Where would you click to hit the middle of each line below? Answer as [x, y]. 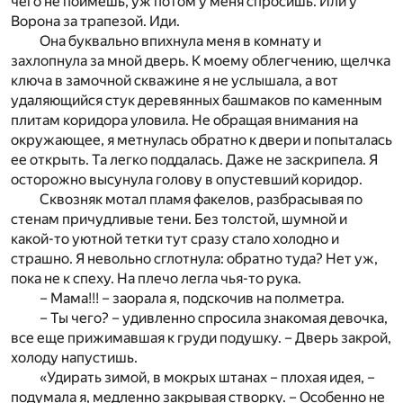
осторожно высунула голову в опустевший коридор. [187, 180]
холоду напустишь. [74, 358]
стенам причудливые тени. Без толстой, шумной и [179, 219]
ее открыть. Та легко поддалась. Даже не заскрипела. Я [194, 160]
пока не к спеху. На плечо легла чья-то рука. [156, 279]
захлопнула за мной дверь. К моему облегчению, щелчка [201, 61]
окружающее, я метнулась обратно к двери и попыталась [201, 140]
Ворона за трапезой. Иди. [95, 22]
